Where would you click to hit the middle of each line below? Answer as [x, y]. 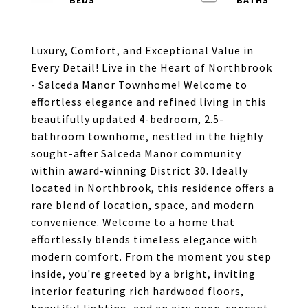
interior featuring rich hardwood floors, [137, 291]
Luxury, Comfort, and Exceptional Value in [142, 50]
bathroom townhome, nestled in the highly [147, 136]
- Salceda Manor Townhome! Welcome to [139, 85]
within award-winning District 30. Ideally [140, 170]
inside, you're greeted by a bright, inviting [143, 274]
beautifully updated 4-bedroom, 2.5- [128, 119]
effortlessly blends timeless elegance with [144, 239]
